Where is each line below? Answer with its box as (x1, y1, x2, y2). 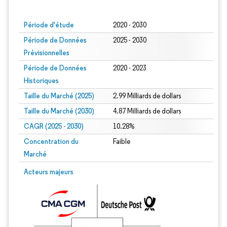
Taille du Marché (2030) (24, 106, 94, 116)
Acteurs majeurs (24, 167, 73, 176)
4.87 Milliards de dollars (112, 107, 181, 116)
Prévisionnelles (24, 48, 69, 57)
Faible (112, 137, 130, 146)
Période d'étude (24, 20, 74, 29)
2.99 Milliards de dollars (112, 92, 181, 100)
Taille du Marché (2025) (24, 91, 94, 100)
